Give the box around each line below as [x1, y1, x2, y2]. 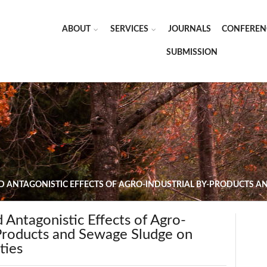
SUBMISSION [166, 48, 218, 57]
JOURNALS [168, 25, 211, 33]
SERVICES [110, 25, 148, 33]
